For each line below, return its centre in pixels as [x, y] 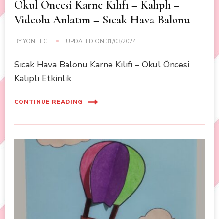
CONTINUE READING [49, 102]
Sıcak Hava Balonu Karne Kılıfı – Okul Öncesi [102, 64]
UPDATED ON [86, 41]
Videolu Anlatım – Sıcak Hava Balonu [102, 20]
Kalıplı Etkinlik [43, 78]
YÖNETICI [36, 41]
